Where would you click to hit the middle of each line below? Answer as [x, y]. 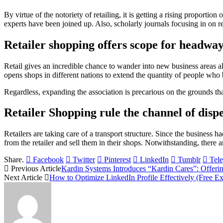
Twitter [84, 160]
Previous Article [35, 169]
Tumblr [189, 160]
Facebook [48, 160]
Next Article [24, 178]
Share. [14, 160]
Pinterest [117, 160]
